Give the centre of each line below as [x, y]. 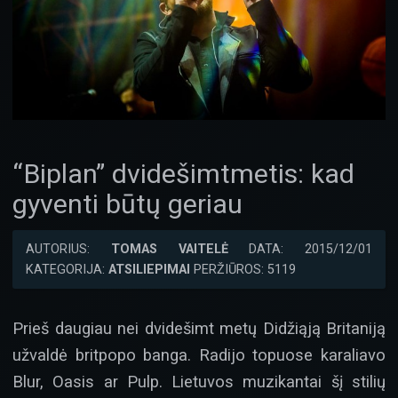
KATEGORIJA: [67, 270]
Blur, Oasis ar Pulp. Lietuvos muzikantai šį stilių [199, 382]
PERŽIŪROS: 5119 [243, 270]
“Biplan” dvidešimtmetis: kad [183, 174]
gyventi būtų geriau [127, 204]
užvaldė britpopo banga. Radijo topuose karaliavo [199, 355]
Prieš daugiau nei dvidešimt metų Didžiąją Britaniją [199, 329]
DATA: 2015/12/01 [300, 250]
